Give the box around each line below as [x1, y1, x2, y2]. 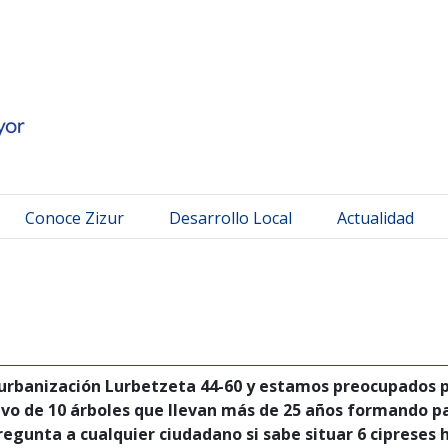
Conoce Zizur [25, 207, 124, 229]
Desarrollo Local [169, 207, 292, 229]
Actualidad [337, 207, 414, 229]
